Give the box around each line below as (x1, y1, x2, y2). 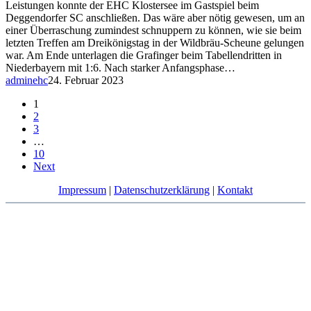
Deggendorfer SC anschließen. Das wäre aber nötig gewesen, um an (6, 12, 305, 24)
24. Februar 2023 (48, 74, 124, 86)
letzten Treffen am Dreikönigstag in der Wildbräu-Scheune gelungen (6, 37, 304, 49)
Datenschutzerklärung (114, 184, 210, 196)
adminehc (6, 74, 48, 86)
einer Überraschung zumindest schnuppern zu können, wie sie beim (6, 24, 301, 36)
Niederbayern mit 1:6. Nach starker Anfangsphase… (6, 62, 235, 74)
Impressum (58, 184, 106, 196)
